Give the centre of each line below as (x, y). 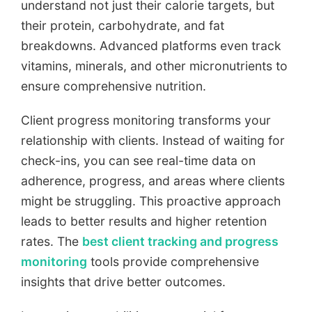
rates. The (52, 242)
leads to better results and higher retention (144, 221)
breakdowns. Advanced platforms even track (151, 46)
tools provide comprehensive (173, 262)
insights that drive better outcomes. (123, 282)
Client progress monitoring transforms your (146, 120)
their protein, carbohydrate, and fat (123, 26)
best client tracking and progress (180, 242)
